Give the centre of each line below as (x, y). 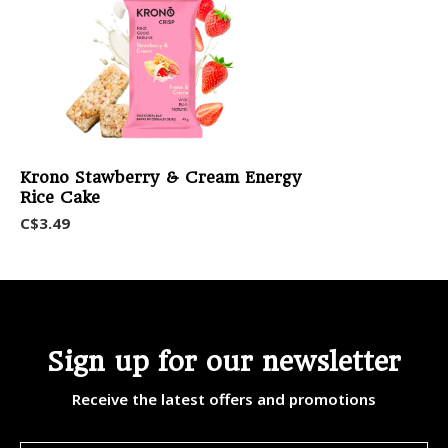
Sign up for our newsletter (224, 361)
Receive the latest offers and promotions (224, 398)
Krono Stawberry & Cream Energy (160, 177)
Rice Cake (60, 197)
